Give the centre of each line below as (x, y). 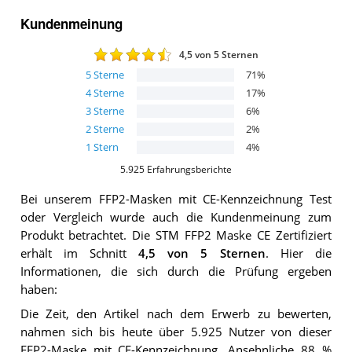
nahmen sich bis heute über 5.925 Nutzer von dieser (176, 332)
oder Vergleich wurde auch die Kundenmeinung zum (176, 217)
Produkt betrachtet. (73, 235)
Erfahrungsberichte (189, 169)
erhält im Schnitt (79, 253)
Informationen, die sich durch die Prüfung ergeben (176, 271)
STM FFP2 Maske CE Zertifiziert (243, 235)
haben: (38, 289)
